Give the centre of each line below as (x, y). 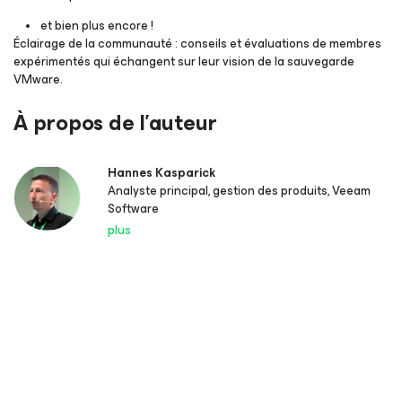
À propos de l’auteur (116, 122)
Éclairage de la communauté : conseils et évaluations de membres (197, 43)
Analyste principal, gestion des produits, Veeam (239, 190)
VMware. (38, 79)
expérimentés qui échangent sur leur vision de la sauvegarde (184, 61)
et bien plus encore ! (97, 25)
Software (133, 208)
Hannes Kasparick (162, 172)
